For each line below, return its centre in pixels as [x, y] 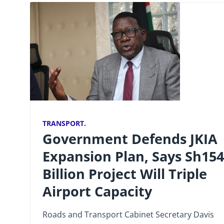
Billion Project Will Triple [125, 174]
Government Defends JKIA [130, 139]
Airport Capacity [97, 191]
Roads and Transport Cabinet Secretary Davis [128, 214]
